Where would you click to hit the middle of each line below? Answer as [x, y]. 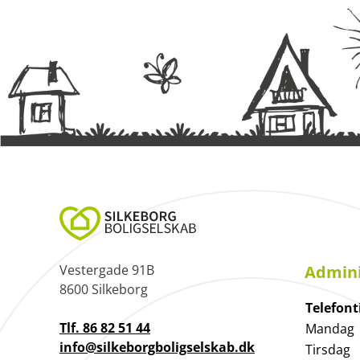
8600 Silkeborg [104, 290]
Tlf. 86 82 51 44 [105, 328]
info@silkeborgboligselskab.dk [157, 348]
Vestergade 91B [107, 270]
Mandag [330, 329]
